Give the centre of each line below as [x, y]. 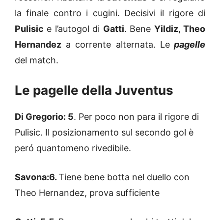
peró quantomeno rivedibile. [73, 148]
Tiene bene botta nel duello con [124, 177]
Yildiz [166, 28]
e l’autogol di [73, 28]
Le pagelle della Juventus [94, 90]
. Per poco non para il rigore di [136, 116]
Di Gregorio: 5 [44, 116]
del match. [37, 60]
